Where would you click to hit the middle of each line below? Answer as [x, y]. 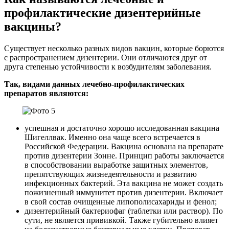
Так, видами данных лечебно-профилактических [94, 84]
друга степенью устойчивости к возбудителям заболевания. [108, 67]
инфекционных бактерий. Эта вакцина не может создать [124, 184]
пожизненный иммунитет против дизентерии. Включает [124, 193]
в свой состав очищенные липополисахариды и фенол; [121, 202]
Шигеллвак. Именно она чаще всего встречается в [112, 138]
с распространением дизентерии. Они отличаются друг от [106, 58]
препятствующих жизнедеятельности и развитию [111, 174]
